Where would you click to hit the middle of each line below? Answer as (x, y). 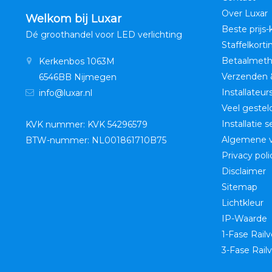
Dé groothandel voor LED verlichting (104, 35)
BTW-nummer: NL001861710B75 (96, 141)
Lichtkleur (242, 203)
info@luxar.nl (66, 93)
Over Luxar (244, 14)
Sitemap (239, 187)
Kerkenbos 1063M (77, 62)
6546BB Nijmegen (78, 77)
